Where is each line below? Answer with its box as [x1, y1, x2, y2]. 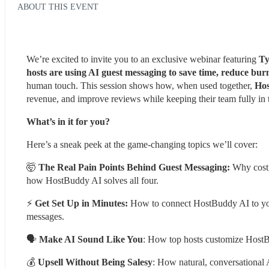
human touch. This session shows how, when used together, [26, 80, 255, 91]
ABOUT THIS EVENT [17, 1, 98, 11]
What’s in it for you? [26, 116, 110, 127]
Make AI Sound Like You [39, 234, 143, 244]
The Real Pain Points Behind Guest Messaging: [38, 162, 232, 172]
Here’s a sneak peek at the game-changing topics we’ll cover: [26, 139, 258, 150]
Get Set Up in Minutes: [35, 198, 128, 208]
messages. [26, 211, 64, 222]
